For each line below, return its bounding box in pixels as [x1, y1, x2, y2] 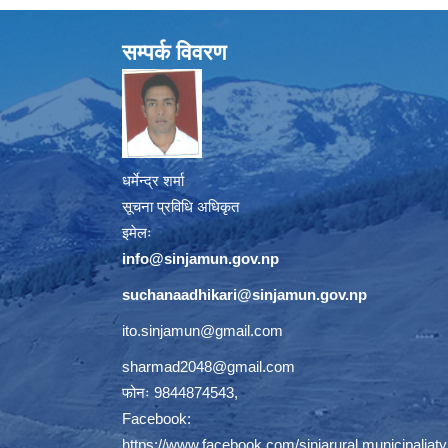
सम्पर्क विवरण [122, 39, 226, 65]
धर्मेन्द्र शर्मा [122, 171, 184, 189]
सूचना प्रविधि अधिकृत [122, 197, 239, 215]
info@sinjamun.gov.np [122, 249, 279, 267]
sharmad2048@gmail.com [122, 357, 295, 375]
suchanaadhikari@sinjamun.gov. [122, 285, 349, 303]
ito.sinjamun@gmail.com [122, 321, 283, 339]
